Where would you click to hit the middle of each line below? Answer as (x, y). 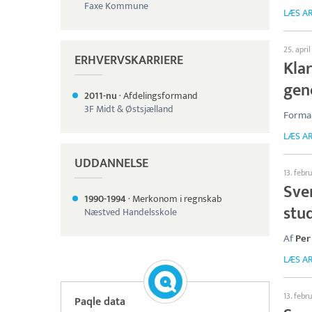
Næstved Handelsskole (131, 212)
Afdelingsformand (161, 96)
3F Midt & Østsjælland (129, 109)
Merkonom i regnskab (177, 199)
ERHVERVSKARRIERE (129, 61)
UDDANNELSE (111, 164)
